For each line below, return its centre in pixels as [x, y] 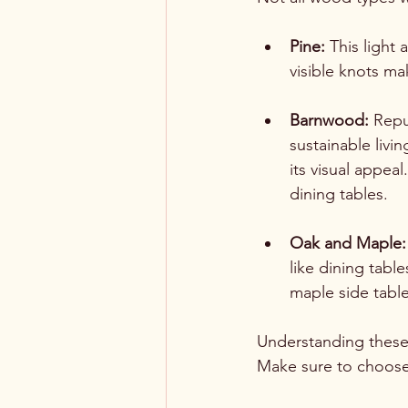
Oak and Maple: [348, 243]
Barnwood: [329, 120]
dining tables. [339, 194]
